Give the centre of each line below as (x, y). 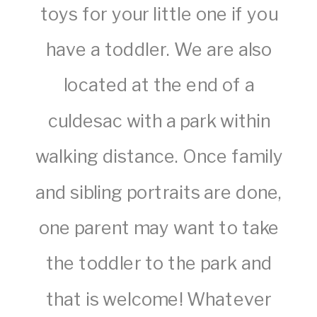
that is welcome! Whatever (159, 299)
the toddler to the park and (159, 264)
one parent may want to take (159, 228)
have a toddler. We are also (159, 50)
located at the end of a (159, 85)
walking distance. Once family (159, 157)
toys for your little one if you (159, 14)
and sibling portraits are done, (159, 192)
